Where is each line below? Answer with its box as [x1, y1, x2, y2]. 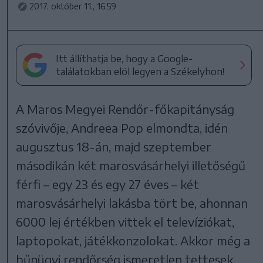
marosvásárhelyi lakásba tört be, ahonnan [16, 195, 248, 210]
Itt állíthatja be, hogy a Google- [56, 52, 193, 65]
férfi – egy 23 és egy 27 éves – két [16, 176, 200, 191]
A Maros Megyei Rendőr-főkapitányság [16, 101, 235, 116]
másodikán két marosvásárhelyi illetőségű [16, 157, 246, 173]
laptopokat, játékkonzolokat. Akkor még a [16, 232, 251, 248]
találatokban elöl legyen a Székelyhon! [56, 65, 225, 77]
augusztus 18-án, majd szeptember [16, 139, 212, 154]
